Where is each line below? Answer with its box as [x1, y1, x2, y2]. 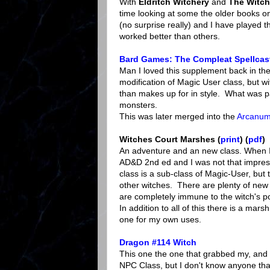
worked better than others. [119, 31, 220, 42]
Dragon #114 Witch [119, 237, 196, 248]
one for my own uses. [119, 215, 201, 225]
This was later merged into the [119, 111, 237, 122]
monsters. [119, 100, 157, 110]
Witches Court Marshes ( [119, 134, 221, 145]
